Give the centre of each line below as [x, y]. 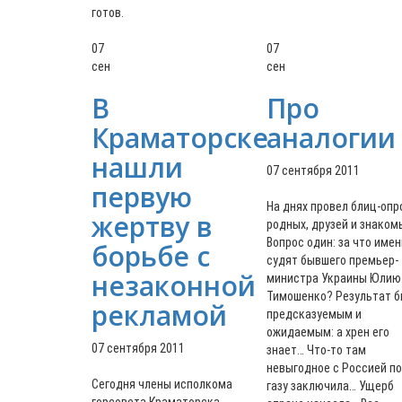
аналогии [331, 138]
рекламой [159, 315]
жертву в [152, 227]
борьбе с [151, 256]
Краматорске [180, 138]
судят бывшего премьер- [332, 260]
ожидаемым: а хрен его [328, 332]
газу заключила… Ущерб [330, 386]
